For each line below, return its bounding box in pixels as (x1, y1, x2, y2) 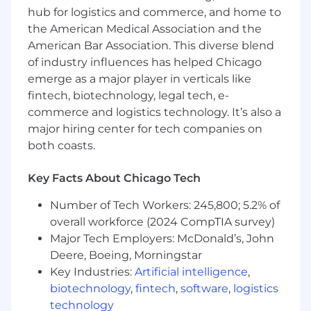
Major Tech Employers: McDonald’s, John (50, 232, 274, 246)
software (180, 282, 228, 296)
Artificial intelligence (135, 265, 248, 279)
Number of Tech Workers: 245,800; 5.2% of (50, 199, 280, 212)
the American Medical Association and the (28, 22, 262, 36)
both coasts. (28, 139, 95, 153)
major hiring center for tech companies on (28, 122, 262, 136)
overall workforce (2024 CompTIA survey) (50, 215, 275, 229)
